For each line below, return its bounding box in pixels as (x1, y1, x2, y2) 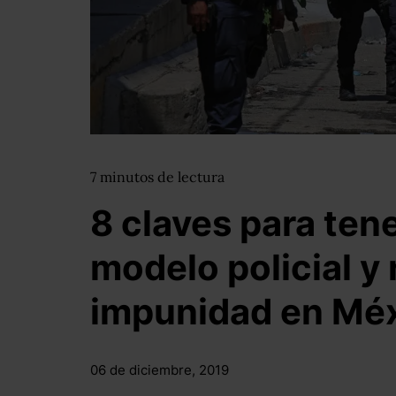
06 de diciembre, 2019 (90, 362, 229, 378)
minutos (100, 168, 157, 186)
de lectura (157, 168, 225, 186)
